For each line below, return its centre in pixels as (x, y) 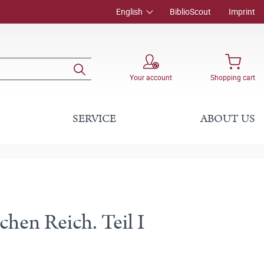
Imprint (242, 11)
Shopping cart (233, 77)
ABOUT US (227, 119)
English (129, 11)
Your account (151, 77)
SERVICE (95, 119)
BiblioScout (190, 11)
